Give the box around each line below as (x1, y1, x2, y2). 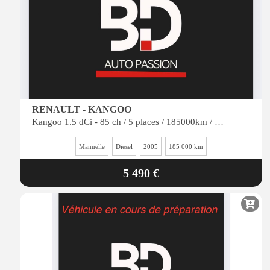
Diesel (116, 143, 133, 150)
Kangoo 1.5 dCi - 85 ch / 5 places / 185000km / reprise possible (215, 117, 224, 127)
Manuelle (79, 143, 105, 150)
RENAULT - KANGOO (32, 104, 131, 115)
